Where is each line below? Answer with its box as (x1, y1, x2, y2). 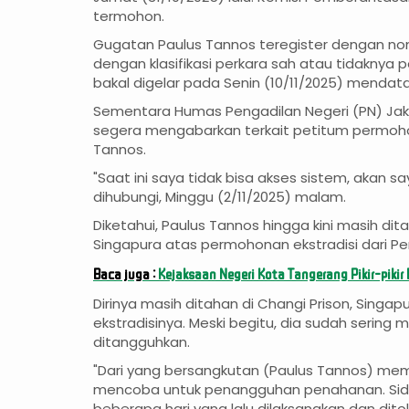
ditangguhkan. (93, 332, 190, 352)
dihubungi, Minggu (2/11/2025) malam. (93, 187, 346, 207)
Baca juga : (93, 266, 158, 282)
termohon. (93, 6, 164, 26)
